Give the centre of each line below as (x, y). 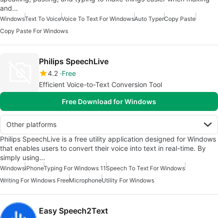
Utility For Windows (128, 180)
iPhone (34, 168)
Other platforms (31, 124)
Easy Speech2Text (73, 210)
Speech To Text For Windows (145, 168)
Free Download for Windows (109, 101)
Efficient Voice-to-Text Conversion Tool (101, 84)
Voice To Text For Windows (98, 18)
